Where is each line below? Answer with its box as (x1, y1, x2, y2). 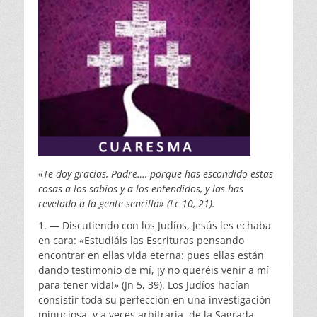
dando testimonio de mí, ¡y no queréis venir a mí (38, 263, 269, 277)
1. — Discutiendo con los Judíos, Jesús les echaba (38, 219, 271, 233)
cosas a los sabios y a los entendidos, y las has (38, 182, 243, 196)
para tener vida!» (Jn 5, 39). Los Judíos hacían (38, 278, 250, 292)
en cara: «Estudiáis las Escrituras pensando (38, 234, 244, 248)
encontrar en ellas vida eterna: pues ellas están (38, 248, 264, 263)
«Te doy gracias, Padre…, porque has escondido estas (38, 167, 273, 181)
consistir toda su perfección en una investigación (38, 293, 271, 307)
